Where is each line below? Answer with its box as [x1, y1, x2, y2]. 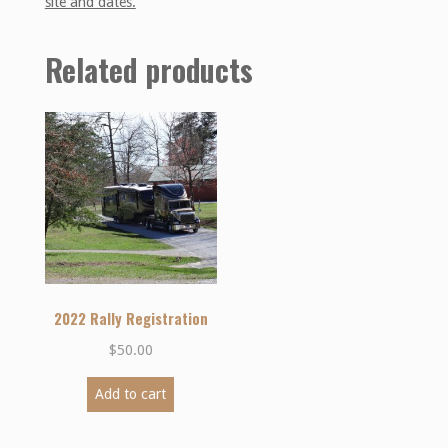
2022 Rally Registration [53, 307, 208, 329]
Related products [44, 48, 253, 93]
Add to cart [95, 386, 167, 403]
